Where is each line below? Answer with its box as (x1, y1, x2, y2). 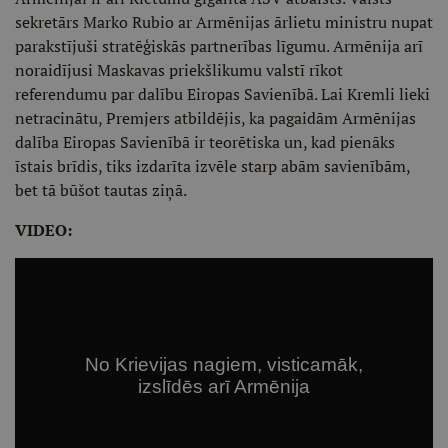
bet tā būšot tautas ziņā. (15, 179, 187, 201)
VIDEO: (15, 219, 72, 241)
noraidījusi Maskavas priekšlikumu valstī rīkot (15, 59, 343, 81)
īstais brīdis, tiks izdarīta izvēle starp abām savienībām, (15, 155, 410, 177)
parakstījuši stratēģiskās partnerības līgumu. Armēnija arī (15, 35, 423, 57)
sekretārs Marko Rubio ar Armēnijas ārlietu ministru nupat (15, 11, 433, 33)
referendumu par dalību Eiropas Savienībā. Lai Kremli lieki (15, 83, 430, 105)
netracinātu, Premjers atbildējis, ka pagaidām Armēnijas (15, 107, 416, 129)
